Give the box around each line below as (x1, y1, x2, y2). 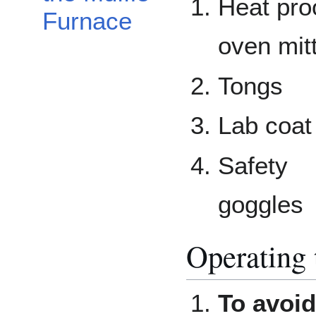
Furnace (42, 7, 132, 35)
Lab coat (217, 111, 312, 140)
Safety (217, 151, 288, 179)
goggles (217, 190, 303, 218)
